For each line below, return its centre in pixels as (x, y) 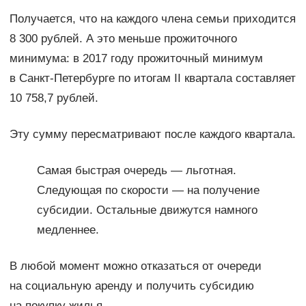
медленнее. (68, 230)
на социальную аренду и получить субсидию (131, 286)
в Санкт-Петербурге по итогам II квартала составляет (152, 79)
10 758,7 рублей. (54, 98)
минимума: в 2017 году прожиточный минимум (136, 59)
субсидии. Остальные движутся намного (147, 210)
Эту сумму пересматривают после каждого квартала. (152, 135)
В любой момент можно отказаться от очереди (135, 266)
